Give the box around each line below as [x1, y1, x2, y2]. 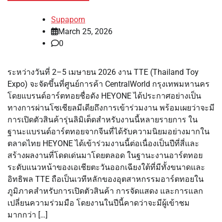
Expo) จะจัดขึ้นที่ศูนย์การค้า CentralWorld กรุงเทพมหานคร [7, 79, 210, 89]
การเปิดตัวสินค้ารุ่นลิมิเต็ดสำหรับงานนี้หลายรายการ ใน [7, 115, 198, 125]
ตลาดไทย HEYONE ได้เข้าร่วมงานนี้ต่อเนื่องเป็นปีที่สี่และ [7, 139, 199, 149]
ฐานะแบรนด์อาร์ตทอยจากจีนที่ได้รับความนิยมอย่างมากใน [7, 127, 210, 137]
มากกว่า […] [7, 210, 48, 220]
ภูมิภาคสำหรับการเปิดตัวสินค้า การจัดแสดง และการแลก [7, 186, 203, 196]
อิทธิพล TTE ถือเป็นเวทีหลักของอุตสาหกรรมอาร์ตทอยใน [7, 174, 204, 184]
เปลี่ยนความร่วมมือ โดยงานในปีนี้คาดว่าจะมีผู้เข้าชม [7, 198, 190, 208]
